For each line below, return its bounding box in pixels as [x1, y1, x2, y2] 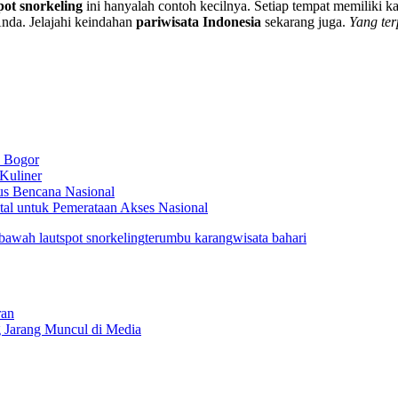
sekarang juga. [261, 13, 349, 29]
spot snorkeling [60, 230, 145, 246]
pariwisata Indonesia [136, 13, 261, 29]
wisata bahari [233, 230, 306, 246]
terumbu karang [145, 230, 233, 246]
